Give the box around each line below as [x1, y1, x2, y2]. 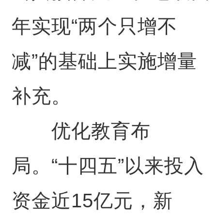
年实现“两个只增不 [11, 15, 177, 37]
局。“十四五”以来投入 [11, 155, 204, 176]
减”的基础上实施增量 [11, 50, 197, 72]
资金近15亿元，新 [11, 190, 173, 211]
